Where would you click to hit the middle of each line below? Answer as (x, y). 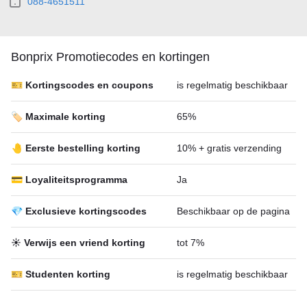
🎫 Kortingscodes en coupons (82, 85)
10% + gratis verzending (229, 148)
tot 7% (191, 243)
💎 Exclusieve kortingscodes (79, 211)
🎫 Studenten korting (61, 274)
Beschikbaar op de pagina (233, 211)
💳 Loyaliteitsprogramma (69, 180)
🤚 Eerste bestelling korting (76, 148)
